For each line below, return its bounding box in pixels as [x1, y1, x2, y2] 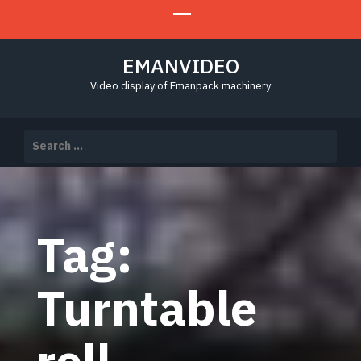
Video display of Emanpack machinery [90, 79, 271, 93]
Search [23, 129, 62, 144]
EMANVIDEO [122, 52, 239, 79]
